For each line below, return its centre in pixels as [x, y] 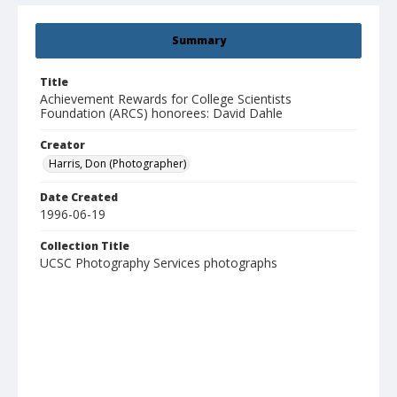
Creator [62, 145]
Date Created [79, 198]
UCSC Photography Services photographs [159, 263]
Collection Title [85, 246]
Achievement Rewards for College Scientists [166, 99]
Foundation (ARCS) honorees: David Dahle [161, 113]
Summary [198, 41]
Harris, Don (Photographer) [117, 164]
